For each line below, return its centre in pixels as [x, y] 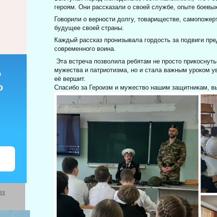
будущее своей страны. [89, 28]
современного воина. [85, 49]
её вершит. [70, 78]
